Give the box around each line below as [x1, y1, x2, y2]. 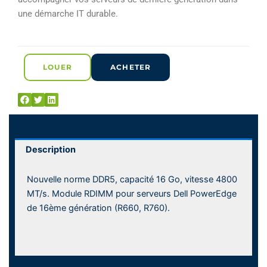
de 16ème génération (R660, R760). [27, 203, 170, 214]
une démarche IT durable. [18, 8, 118, 19]
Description [25, 144, 76, 155]
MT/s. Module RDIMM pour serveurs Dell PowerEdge [27, 188, 237, 200]
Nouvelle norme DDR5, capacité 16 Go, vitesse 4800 [27, 174, 237, 185]
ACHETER [110, 62, 151, 72]
